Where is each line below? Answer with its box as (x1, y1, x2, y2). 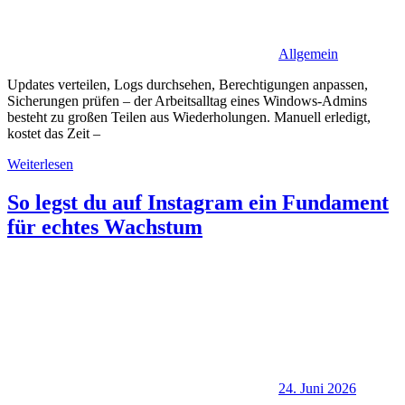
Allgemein (278, 45, 338, 61)
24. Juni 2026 (278, 380, 356, 396)
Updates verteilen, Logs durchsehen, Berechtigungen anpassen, (7, 76, 368, 92)
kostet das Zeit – (7, 125, 100, 141)
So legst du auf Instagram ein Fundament (7, 190, 389, 214)
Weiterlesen (7, 155, 73, 172)
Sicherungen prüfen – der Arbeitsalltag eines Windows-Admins (7, 92, 367, 108)
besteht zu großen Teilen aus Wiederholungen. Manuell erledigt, (7, 108, 371, 125)
